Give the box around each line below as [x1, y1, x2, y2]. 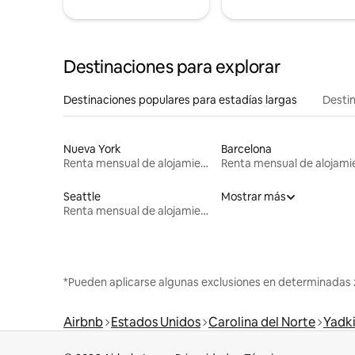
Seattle [63, 189, 101, 204]
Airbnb [63, 313, 103, 330]
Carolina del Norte [208, 313, 315, 330]
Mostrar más [220, 189, 286, 204]
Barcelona [220, 141, 272, 156]
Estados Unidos [111, 313, 200, 330]
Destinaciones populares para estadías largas [63, 92, 297, 107]
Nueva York [63, 141, 121, 156]
